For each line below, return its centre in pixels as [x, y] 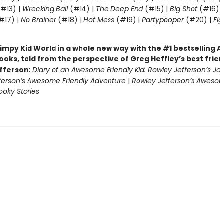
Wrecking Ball [46, 9]
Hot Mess [99, 20]
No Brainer [38, 20]
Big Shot [183, 9]
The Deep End [119, 9]
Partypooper [163, 20]
